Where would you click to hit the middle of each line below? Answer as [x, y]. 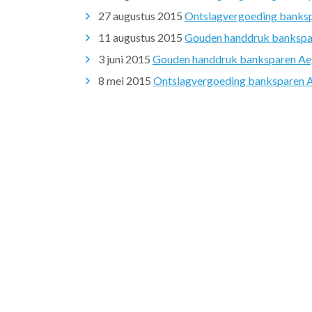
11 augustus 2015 [140, 37]
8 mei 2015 [125, 80]
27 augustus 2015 [140, 16]
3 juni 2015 [124, 59]
